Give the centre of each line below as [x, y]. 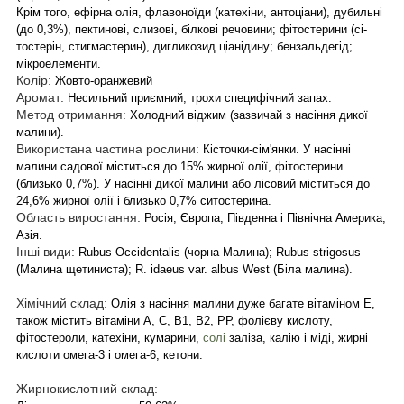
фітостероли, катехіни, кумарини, [110, 337]
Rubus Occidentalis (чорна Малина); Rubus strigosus [220, 252]
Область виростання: [80, 217]
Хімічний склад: [62, 303]
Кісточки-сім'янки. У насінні [275, 149]
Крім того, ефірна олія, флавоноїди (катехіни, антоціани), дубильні [199, 12]
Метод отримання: [73, 114]
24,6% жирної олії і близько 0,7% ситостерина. [144, 200]
